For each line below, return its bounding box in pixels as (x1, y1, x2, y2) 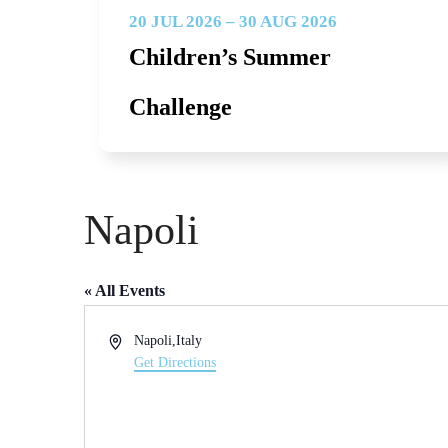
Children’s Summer (129, 43, 331, 70)
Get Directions (134, 354, 217, 370)
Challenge (129, 93, 232, 120)
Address (108, 331, 153, 347)
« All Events (84, 281, 165, 299)
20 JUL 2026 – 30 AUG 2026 (129, 11, 337, 31)
